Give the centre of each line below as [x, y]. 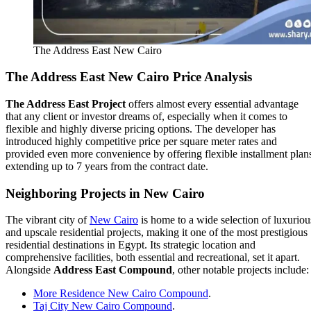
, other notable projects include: [241, 270]
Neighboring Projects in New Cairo [105, 193]
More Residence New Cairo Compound [121, 294]
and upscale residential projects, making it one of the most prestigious [157, 233]
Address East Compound [113, 270]
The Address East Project [66, 103]
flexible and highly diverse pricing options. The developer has [141, 128]
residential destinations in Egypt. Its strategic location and [131, 245]
